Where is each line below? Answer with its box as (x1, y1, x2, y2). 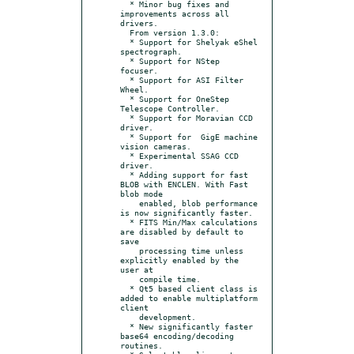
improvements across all (120, 8, 229, 18)
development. (120, 311, 139, 322)
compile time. (120, 273, 139, 284)
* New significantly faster (120, 321, 130, 331)
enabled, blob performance (120, 198, 139, 208)
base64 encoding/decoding (120, 330, 234, 341)
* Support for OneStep (120, 93, 130, 104)
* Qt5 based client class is (120, 283, 130, 293)
